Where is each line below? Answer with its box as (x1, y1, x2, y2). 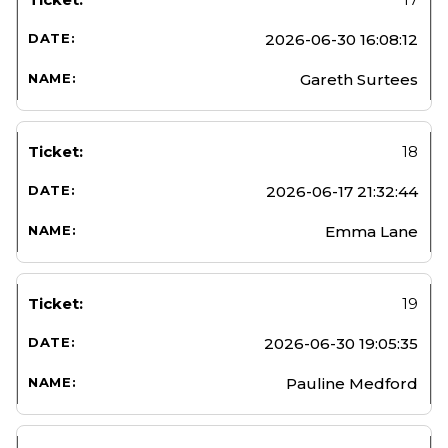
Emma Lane (325, 221, 418, 241)
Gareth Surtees (300, 69, 418, 89)
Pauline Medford (286, 373, 418, 393)
